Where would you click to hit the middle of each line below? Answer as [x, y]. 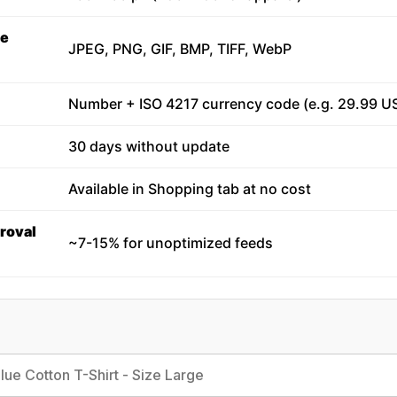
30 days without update [148, 146]
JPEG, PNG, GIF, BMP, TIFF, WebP [179, 49]
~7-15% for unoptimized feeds [170, 243]
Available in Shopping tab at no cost [189, 189]
